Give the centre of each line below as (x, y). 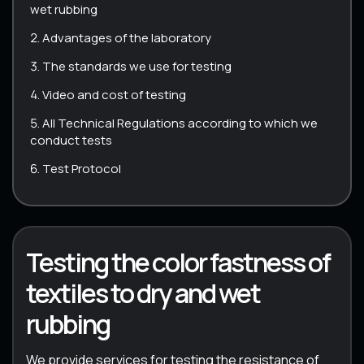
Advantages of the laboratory (127, 37)
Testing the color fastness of (178, 262)
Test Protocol (82, 168)
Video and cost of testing (114, 94)
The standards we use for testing (137, 66)
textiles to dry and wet (143, 293)
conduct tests (71, 140)
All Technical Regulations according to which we (180, 123)
